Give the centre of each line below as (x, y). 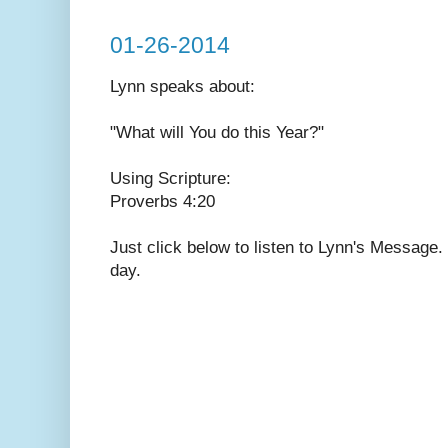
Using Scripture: (170, 179)
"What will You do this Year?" (217, 133)
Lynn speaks (159, 87)
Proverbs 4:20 (162, 202)
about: (232, 87)
